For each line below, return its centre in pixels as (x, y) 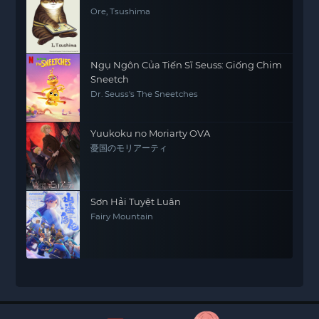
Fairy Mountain (122, 216)
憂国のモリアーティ (129, 148)
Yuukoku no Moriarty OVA (151, 133)
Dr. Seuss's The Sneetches (145, 94)
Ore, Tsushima (121, 11)
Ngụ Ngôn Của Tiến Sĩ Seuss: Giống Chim (187, 65)
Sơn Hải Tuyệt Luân (136, 202)
